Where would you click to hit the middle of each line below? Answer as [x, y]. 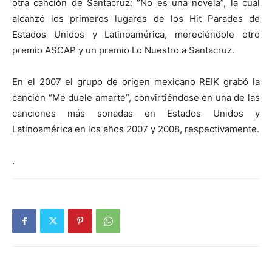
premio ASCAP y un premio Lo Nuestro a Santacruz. [123, 50]
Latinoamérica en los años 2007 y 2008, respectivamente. [136, 129]
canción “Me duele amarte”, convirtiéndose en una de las [136, 97]
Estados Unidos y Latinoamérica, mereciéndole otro [136, 34]
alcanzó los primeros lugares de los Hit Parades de [136, 19]
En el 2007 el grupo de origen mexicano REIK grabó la [136, 82]
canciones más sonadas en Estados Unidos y [136, 113]
